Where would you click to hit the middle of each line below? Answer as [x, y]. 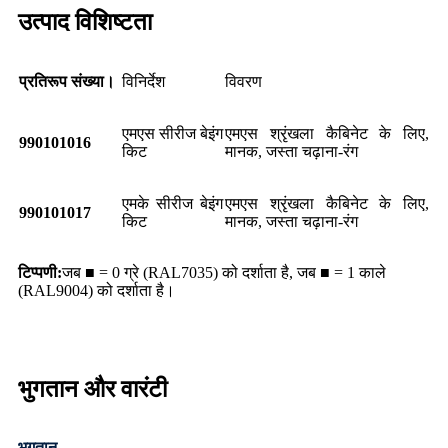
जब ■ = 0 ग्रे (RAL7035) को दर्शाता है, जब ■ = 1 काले [224, 273]
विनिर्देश [143, 82]
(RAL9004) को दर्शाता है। [96, 291]
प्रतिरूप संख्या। [67, 82]
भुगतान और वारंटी [92, 389]
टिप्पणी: [40, 273]
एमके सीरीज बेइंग [172, 204]
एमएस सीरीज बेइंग [172, 134]
